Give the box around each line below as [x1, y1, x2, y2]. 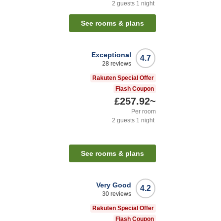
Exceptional [91, 51, 131, 59]
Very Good [96, 181, 131, 189]
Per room [131, 108, 156, 115]
